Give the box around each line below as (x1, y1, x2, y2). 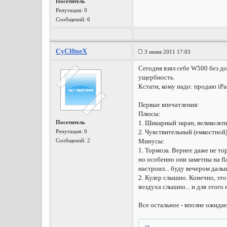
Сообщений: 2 (55, 137, 90, 143)
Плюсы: (138, 110, 161, 118)
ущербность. (138, 73, 175, 81)
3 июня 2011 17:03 (144, 49, 191, 55)
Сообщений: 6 (55, 16, 90, 22)
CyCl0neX (55, 48, 87, 55)
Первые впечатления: (138, 101, 199, 108)
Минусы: (138, 137, 165, 145)
